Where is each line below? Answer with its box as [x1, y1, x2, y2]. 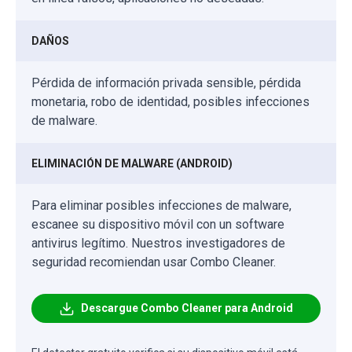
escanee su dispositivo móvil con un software [31, 217, 284, 233]
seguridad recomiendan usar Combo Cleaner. [31, 255, 276, 270]
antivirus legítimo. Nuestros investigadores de [31, 236, 285, 251]
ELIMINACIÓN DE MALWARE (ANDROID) [31, 157, 233, 170]
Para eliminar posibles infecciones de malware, [31, 198, 291, 214]
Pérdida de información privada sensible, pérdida [31, 75, 301, 91]
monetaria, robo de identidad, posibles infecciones [31, 94, 310, 110]
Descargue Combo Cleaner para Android [81, 302, 293, 315]
